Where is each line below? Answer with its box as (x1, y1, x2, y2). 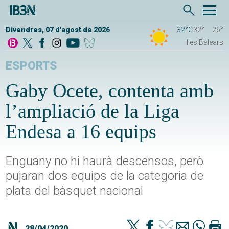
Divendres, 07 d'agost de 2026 (6, 26, 110, 34)
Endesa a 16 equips (6, 121, 157, 143)
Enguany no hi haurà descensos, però (6, 154, 204, 169)
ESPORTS (6, 59, 58, 73)
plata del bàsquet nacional (6, 184, 144, 198)
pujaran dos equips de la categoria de (6, 169, 204, 184)
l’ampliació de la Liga (6, 100, 180, 122)
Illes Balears (185, 38, 223, 47)
